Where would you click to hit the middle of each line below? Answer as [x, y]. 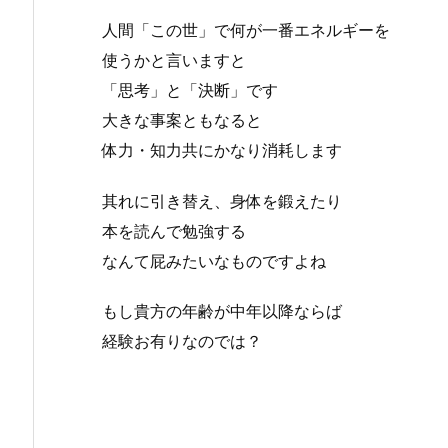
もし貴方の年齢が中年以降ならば [222, 311]
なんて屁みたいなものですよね [214, 260]
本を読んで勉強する [174, 230]
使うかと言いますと [174, 59]
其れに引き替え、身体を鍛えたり [222, 200]
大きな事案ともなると [182, 119]
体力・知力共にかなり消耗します [222, 149]
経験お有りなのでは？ [182, 341]
